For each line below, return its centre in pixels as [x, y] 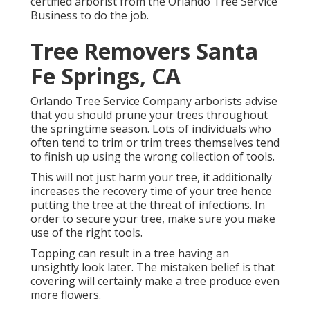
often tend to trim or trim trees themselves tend [155, 143]
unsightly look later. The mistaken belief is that [153, 267]
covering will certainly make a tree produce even [155, 281]
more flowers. [66, 295]
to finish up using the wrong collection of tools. [153, 157]
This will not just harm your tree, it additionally [151, 177]
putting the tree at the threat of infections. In [148, 205]
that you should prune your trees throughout [149, 115]
